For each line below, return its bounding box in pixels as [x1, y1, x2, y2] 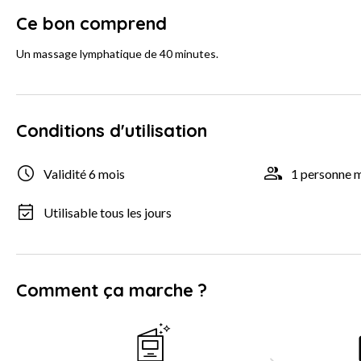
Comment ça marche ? [16, 279, 207, 302]
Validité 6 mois [44, 165, 125, 181]
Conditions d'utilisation [16, 119, 207, 143]
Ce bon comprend [16, 12, 167, 35]
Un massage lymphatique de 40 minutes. [16, 47, 218, 61]
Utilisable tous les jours [44, 204, 172, 220]
